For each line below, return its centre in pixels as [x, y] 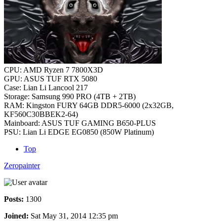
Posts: [14, 199]
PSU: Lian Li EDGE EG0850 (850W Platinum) [79, 132]
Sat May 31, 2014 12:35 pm [73, 216]
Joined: [16, 216]
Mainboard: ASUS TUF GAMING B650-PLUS [80, 123]
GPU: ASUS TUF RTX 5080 [51, 78]
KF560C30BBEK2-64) [41, 114]
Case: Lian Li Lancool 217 [46, 87]
